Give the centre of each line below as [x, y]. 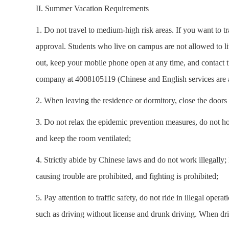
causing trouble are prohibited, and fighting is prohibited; [127, 176]
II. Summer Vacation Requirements [92, 8]
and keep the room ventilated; [83, 138]
